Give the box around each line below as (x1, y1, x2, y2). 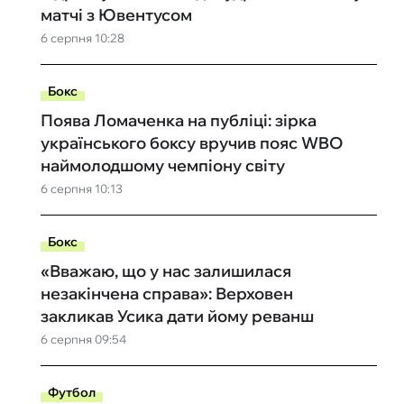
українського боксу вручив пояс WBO (40, 133, 343, 153)
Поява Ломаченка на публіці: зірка (40, 110, 317, 131)
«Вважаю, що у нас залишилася (40, 261, 291, 281)
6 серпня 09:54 (40, 332, 126, 346)
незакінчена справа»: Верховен (40, 283, 293, 304)
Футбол (47, 384, 96, 400)
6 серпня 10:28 (40, 31, 124, 45)
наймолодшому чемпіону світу (40, 155, 285, 176)
